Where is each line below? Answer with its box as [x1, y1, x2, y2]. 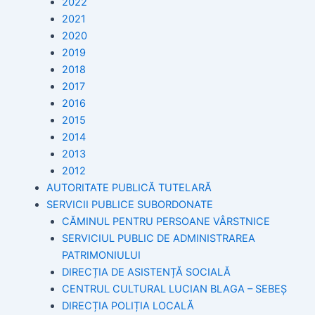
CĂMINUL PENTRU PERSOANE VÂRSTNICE [61, 215, 270, 229]
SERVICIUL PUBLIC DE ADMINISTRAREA [61, 232, 255, 245]
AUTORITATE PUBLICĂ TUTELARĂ [46, 181, 212, 195]
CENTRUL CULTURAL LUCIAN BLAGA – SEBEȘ [61, 283, 287, 296]
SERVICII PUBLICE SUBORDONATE [46, 198, 213, 212]
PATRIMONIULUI [61, 249, 141, 262]
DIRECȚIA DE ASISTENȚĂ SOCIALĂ [61, 266, 231, 279]
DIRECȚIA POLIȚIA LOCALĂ [61, 300, 194, 313]
